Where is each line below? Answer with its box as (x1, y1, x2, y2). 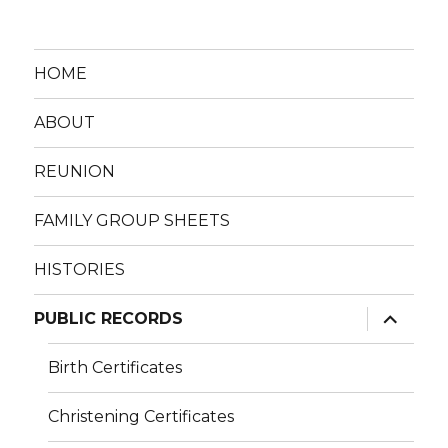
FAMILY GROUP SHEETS (34, 211, 231, 231)
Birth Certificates (48, 358, 183, 378)
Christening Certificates (48, 407, 235, 427)
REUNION (34, 162, 116, 182)
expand (365, 304, 435, 324)
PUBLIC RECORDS (34, 309, 184, 329)
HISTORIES (34, 260, 126, 280)
